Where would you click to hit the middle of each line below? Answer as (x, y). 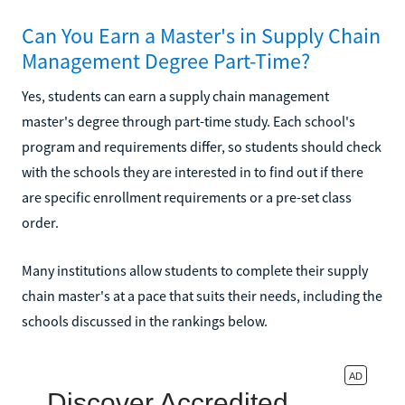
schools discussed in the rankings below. (145, 320)
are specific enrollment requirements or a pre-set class (187, 197)
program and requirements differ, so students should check (202, 146)
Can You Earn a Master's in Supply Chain (201, 35)
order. (40, 222)
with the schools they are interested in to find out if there (193, 171)
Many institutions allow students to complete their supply (195, 270)
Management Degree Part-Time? (166, 61)
